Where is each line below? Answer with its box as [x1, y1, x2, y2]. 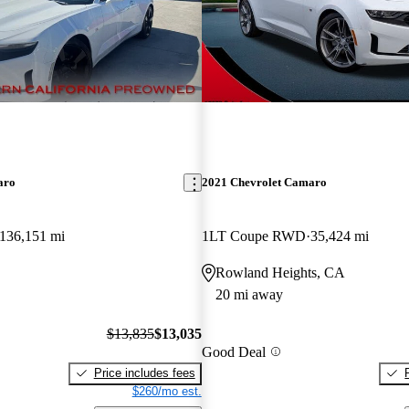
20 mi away [215, 287, 283, 303]
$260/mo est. [131, 383, 202, 398]
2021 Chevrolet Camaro [201, 175, 327, 190]
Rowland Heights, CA [215, 265, 345, 281]
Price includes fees [93, 365, 195, 380]
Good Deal [201, 343, 266, 360]
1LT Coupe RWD [201, 228, 306, 245]
